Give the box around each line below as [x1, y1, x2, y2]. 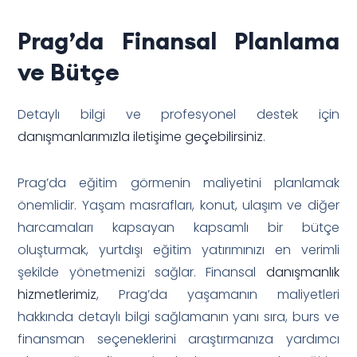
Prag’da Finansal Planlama [18, 25, 339, 56]
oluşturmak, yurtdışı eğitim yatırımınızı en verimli [18, 240, 339, 259]
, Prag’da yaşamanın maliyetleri [96, 284, 339, 304]
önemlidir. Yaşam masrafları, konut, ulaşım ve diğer [18, 195, 339, 214]
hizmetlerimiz [18, 284, 97, 304]
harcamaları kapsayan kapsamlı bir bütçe [18, 218, 339, 237]
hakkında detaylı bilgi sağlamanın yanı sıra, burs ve [18, 307, 339, 326]
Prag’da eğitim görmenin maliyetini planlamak [18, 173, 339, 192]
